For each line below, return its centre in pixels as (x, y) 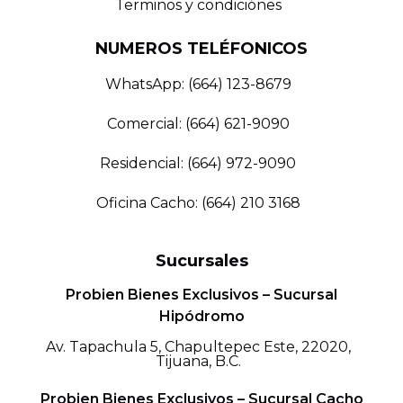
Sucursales (201, 261)
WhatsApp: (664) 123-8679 (198, 84)
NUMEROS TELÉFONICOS (201, 49)
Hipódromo (201, 316)
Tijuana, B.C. (198, 361)
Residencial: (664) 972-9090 (198, 163)
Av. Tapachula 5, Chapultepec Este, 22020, (198, 347)
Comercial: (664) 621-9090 (198, 124)
